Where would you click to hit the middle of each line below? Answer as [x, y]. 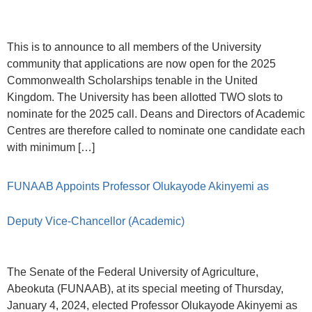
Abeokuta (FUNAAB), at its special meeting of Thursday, [145, 288]
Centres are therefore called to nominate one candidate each [156, 131]
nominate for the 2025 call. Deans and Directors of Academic [156, 114]
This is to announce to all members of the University [134, 47]
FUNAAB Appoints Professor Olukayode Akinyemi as [138, 186]
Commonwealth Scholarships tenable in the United [132, 81]
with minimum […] [51, 148]
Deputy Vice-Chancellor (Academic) [96, 221]
